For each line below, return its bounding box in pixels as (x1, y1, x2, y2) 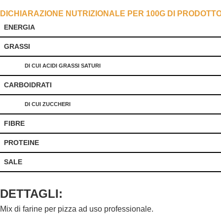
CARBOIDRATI (4, 81, 52, 89)
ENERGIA (4, 23, 35, 32)
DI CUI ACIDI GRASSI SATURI (25, 63, 101, 69)
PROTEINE (4, 139, 39, 147)
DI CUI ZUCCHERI (25, 101, 71, 108)
